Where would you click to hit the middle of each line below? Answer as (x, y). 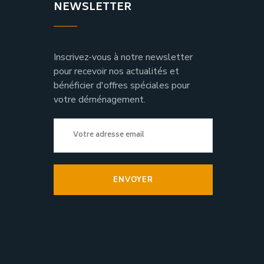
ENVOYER (133, 180)
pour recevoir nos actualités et (116, 71)
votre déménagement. (100, 100)
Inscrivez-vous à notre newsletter (123, 57)
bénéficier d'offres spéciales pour (122, 85)
